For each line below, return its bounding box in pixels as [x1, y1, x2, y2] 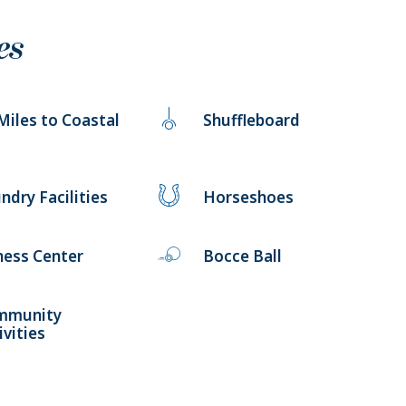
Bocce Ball [203, 245, 283, 266]
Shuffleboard [203, 109, 301, 130]
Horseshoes [203, 186, 295, 208]
